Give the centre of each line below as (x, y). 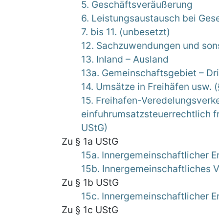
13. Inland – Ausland (125, 59)
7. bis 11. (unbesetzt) (126, 32)
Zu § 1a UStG (90, 141)
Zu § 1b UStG (90, 182)
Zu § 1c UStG (90, 210)
